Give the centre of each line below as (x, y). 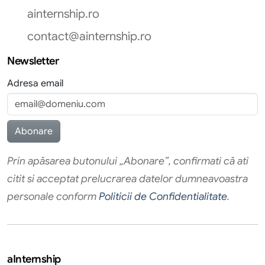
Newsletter (33, 61)
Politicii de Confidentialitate (163, 197)
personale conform (53, 197)
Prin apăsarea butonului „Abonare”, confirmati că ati (128, 161)
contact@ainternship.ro (89, 37)
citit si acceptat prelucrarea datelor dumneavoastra (127, 179)
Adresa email (35, 84)
